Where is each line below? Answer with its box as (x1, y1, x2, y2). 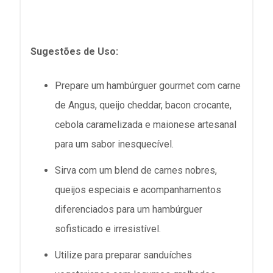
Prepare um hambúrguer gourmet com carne (55, 79, 241, 91)
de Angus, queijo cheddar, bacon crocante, (55, 99, 232, 111)
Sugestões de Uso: (30, 45, 118, 57)
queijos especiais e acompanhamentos (55, 183, 221, 196)
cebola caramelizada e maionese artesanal (55, 118, 236, 130)
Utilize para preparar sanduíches (55, 249, 192, 261)
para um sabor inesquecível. (55, 138, 174, 150)
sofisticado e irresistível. (55, 222, 161, 235)
